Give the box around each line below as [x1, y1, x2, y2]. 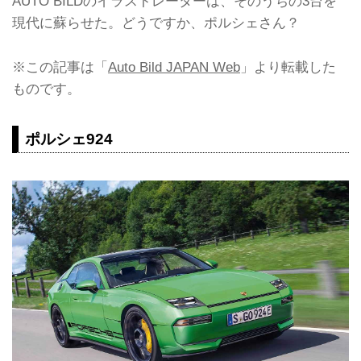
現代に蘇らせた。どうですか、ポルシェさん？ [12, 15, 300, 31]
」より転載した [240, 58, 336, 75]
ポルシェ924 [25, 130, 113, 147]
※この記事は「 [12, 58, 108, 75]
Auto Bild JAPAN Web [108, 58, 240, 75]
